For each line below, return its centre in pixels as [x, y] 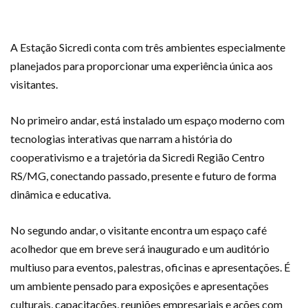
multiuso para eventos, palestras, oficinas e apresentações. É [150, 267]
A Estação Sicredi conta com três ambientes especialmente [148, 47]
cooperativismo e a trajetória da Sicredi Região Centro [137, 157]
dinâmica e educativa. [60, 195]
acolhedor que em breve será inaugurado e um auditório [140, 249]
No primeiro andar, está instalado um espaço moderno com [147, 120]
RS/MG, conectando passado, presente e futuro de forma [143, 176]
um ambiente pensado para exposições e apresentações [140, 286]
